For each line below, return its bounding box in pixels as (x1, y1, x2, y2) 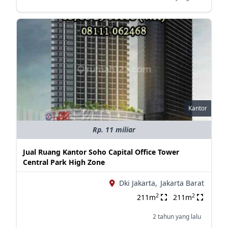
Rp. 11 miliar (92, 125, 135, 134)
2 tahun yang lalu (152, 212, 201, 221)
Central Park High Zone (22, 157, 105, 167)
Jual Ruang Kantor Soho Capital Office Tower (22, 147, 179, 157)
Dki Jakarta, (119, 178, 157, 188)
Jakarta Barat (160, 178, 204, 188)
